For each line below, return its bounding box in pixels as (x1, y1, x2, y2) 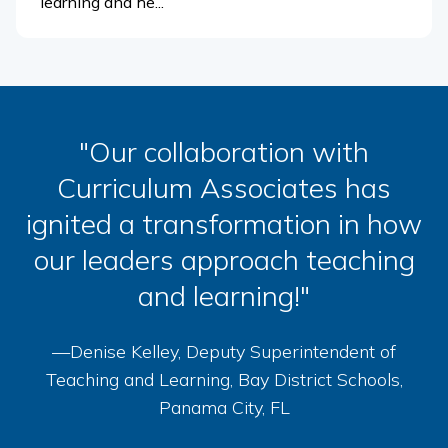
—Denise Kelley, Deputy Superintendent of (52, 339, 396, 363)
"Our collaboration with (79, 133, 369, 169)
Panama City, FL (158, 395, 290, 419)
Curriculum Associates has (57, 169, 391, 205)
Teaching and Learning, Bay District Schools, (45, 367, 403, 391)
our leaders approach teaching (33, 241, 415, 277)
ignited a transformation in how (26, 205, 422, 241)
